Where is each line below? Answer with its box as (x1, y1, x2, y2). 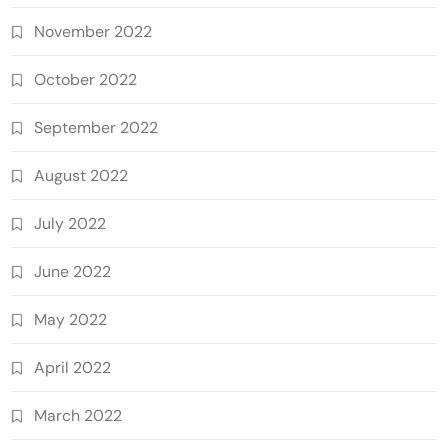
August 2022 (34, 164, 128, 186)
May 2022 (34, 308, 107, 330)
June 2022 (34, 260, 111, 282)
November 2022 (34, 20, 152, 42)
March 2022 (34, 404, 122, 426)
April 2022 (34, 356, 111, 378)
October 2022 (34, 68, 137, 90)
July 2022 (34, 212, 106, 234)
